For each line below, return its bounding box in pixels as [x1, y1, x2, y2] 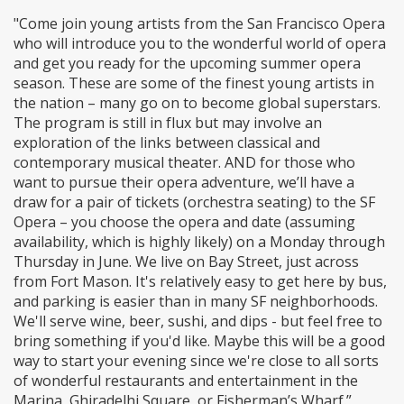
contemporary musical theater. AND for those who [14, 152, 355, 173]
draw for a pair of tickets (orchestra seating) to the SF [14, 192, 375, 213]
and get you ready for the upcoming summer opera [14, 53, 361, 74]
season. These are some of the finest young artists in [14, 73, 374, 94]
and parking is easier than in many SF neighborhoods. [14, 291, 378, 312]
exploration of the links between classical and [14, 133, 320, 153]
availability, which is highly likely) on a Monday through [14, 232, 385, 252]
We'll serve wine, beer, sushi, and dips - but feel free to [14, 311, 382, 332]
